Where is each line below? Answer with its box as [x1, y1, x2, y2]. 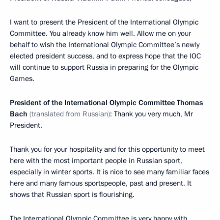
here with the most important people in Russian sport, [10, 156, 182, 166]
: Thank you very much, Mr [110, 109, 193, 119]
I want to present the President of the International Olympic [10, 17, 198, 27]
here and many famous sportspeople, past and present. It [10, 178, 192, 189]
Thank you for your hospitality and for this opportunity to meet [10, 144, 205, 155]
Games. [10, 74, 34, 84]
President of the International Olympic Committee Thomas [10, 98, 203, 108]
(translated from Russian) [29, 109, 110, 119]
